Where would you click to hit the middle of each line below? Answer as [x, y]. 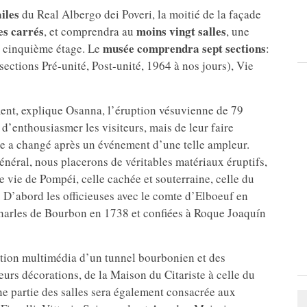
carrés [27, 32]
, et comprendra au [90, 32]
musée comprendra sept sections [183, 49]
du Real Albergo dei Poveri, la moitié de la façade [140, 14]
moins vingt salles [181, 32]
